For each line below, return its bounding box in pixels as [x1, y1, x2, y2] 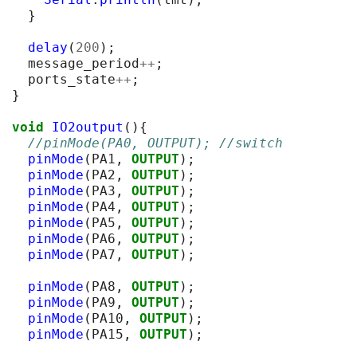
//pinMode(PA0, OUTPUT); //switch [28, 135, 283, 151]
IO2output [52, 119, 124, 135]
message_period [28, 55, 139, 71]
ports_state [28, 71, 116, 87]
